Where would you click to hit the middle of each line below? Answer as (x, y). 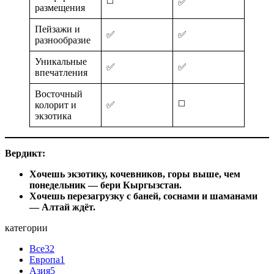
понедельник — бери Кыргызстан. (106, 185)
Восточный (59, 94)
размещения (60, 7)
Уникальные (61, 61)
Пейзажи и (57, 29)
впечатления (61, 72)
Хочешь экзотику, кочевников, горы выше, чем (135, 174)
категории (26, 228)
